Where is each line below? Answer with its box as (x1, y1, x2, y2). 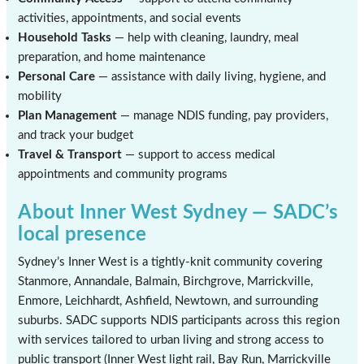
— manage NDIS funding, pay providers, (117, 109, 329, 122)
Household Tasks (18, 31, 112, 44)
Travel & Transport (18, 148, 123, 161)
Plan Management (18, 109, 118, 122)
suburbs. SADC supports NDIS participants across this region (18, 314, 340, 327)
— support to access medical (122, 148, 276, 161)
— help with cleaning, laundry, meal (111, 31, 300, 44)
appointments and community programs (18, 167, 228, 180)
